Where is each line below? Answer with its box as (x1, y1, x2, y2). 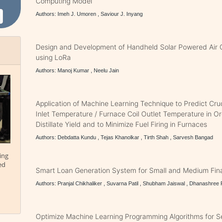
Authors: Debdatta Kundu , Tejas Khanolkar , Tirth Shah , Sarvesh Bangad (36, 134, 214, 140)
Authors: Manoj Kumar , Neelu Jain (36, 67, 119, 73)
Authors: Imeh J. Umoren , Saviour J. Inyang (36, 11, 143, 17)
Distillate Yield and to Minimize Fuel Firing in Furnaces (36, 120, 208, 128)
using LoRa (36, 53, 71, 61)
